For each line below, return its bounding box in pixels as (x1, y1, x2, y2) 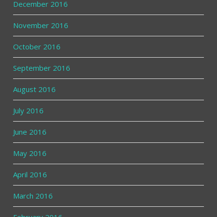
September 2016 (13, 62, 70, 73)
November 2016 (13, 20, 68, 30)
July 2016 (13, 105, 44, 115)
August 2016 (13, 84, 56, 94)
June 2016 (13, 126, 46, 137)
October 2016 (13, 41, 61, 51)
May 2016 (13, 148, 46, 158)
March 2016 (13, 190, 53, 201)
